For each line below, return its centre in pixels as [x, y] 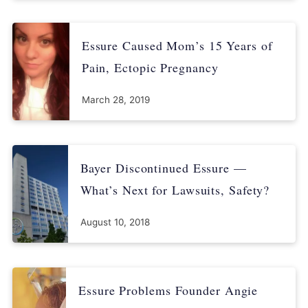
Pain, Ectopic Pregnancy [150, 67]
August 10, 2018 [115, 222]
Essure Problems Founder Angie [168, 290]
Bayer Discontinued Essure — [163, 167]
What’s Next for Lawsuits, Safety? [175, 189]
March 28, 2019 [115, 99]
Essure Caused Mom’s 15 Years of [177, 45]
